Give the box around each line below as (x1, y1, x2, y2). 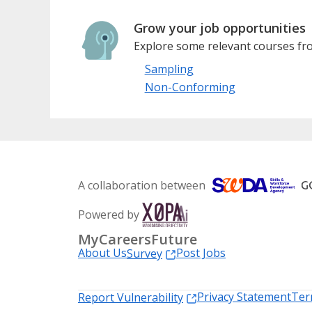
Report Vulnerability (78, 289, 183, 305)
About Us (78, 244, 127, 260)
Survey (127, 245, 162, 261)
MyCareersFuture (78, 229, 197, 249)
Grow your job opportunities (133, 19, 306, 36)
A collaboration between (78, 177, 205, 193)
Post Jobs (176, 244, 226, 260)
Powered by (78, 206, 139, 222)
